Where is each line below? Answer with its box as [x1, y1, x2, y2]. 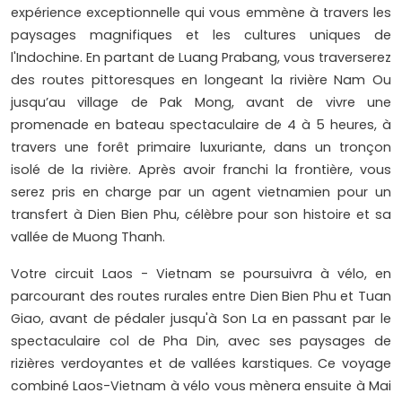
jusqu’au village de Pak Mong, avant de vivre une [11, 93, 391, 112]
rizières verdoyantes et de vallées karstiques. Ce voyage [11, 354, 391, 373]
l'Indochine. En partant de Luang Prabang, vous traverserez [11, 48, 391, 67]
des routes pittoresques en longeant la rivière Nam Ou [11, 71, 391, 90]
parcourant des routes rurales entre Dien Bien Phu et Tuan [11, 287, 391, 306]
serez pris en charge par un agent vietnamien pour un [11, 183, 391, 202]
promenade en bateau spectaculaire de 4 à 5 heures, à [11, 116, 391, 135]
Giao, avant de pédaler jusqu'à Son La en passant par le [11, 310, 391, 328]
